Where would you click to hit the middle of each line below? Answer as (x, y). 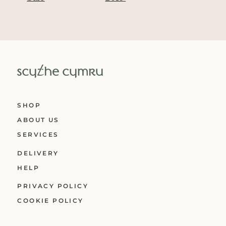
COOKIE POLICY (50, 201)
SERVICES (38, 135)
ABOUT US (38, 120)
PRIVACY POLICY (53, 186)
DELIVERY (38, 153)
